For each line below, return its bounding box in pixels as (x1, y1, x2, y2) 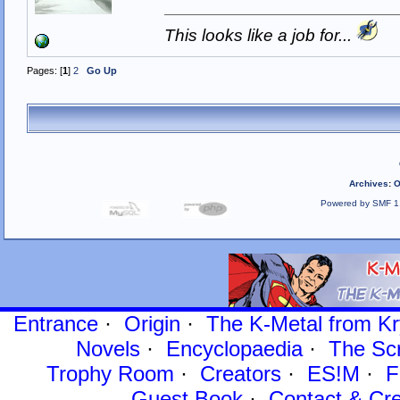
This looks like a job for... (163, 26, 352, 46)
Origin (123, 311, 180, 336)
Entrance (12, 311, 98, 336)
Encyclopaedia (166, 336, 303, 361)
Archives (349, 178, 388, 188)
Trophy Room (46, 361, 174, 386)
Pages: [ (26, 65, 62, 77)
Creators (200, 361, 281, 386)
